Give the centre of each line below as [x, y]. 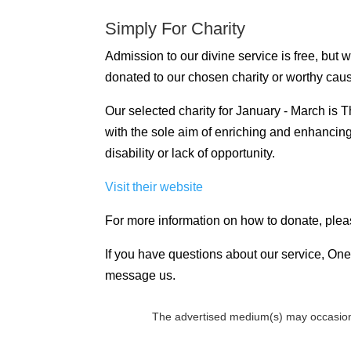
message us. [141, 275]
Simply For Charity [175, 28]
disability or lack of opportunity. [190, 153]
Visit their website [154, 186]
